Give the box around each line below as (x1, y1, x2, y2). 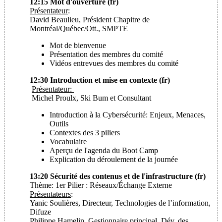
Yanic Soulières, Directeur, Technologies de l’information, (30, 198, 211, 207)
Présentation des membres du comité (50, 50, 163, 58)
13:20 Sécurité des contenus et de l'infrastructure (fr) (30, 171, 206, 180)
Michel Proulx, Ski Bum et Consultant (30, 93, 151, 102)
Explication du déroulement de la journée (50, 155, 178, 164)
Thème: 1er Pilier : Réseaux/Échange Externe (30, 180, 172, 189)
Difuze (30, 207, 51, 216)
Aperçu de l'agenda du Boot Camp (50, 146, 158, 155)
